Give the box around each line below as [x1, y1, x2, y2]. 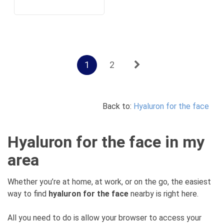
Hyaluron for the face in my [7, 132, 204, 151]
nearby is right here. [128, 189, 198, 198]
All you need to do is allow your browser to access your [7, 213, 201, 222]
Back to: [102, 101, 133, 111]
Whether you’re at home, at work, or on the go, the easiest [7, 177, 211, 186]
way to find [7, 189, 48, 198]
